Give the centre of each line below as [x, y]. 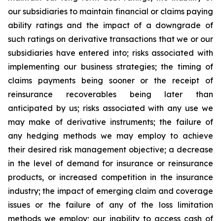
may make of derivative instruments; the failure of [110, 122]
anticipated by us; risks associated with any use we [110, 108]
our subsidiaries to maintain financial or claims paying [110, 11]
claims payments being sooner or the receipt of [110, 80]
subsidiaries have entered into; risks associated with [110, 53]
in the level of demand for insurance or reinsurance [110, 163]
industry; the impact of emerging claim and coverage [110, 191]
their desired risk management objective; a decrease [110, 149]
